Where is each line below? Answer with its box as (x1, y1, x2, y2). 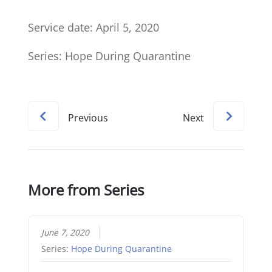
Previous (68, 111, 109, 125)
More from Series (28, 180, 144, 200)
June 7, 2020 (41, 226, 89, 238)
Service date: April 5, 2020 (28, 20, 160, 35)
